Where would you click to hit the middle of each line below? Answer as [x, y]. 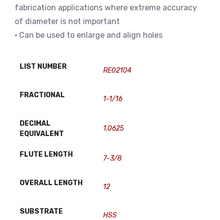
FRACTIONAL [42, 95]
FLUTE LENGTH [46, 154]
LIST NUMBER [43, 67]
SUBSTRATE [41, 211]
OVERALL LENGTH [51, 183]
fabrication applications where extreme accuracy [106, 8]
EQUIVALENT [42, 134]
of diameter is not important [67, 21]
